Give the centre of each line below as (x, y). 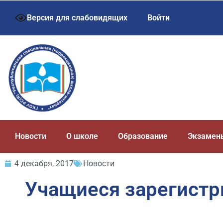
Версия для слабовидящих (77, 18)
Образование (143, 136)
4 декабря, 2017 (44, 164)
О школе (82, 136)
